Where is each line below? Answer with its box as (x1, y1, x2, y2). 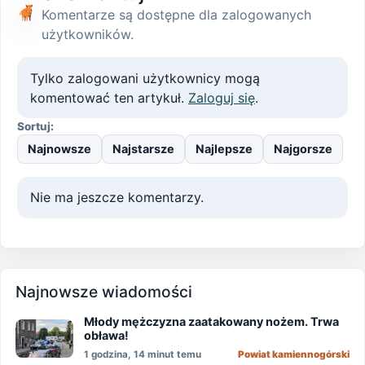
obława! (84, 328, 130, 343)
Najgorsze (274, 142, 332, 156)
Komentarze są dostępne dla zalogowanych (41, 7, 311, 24)
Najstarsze (112, 142, 174, 156)
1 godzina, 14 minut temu (84, 349, 202, 361)
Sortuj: (17, 120, 54, 134)
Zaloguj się (188, 89, 255, 106)
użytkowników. (41, 26, 134, 43)
